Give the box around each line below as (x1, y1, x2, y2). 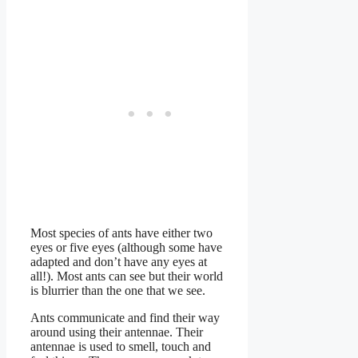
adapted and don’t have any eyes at (30, 254, 207, 268)
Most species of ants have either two (30, 225, 213, 240)
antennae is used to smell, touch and (30, 339, 211, 353)
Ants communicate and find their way (30, 310, 220, 324)
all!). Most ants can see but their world (30, 268, 223, 283)
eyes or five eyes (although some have (30, 240, 222, 254)
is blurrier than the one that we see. (30, 283, 212, 297)
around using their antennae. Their (30, 324, 203, 339)
